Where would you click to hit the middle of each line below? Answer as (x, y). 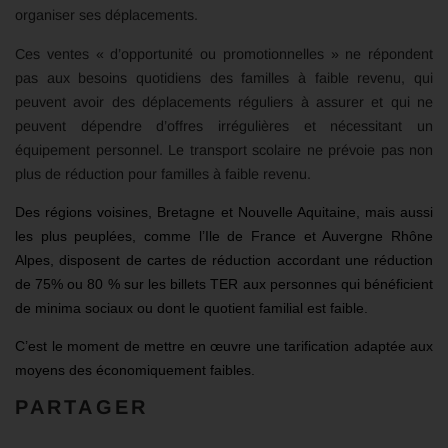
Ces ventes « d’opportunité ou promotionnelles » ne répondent (224, 53)
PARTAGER (81, 406)
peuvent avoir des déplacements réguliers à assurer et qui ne (224, 101)
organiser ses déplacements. (106, 15)
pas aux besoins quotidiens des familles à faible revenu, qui (224, 77)
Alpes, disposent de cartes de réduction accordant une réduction (224, 260)
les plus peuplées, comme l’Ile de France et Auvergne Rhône (224, 236)
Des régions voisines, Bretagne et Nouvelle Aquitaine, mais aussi (224, 212)
